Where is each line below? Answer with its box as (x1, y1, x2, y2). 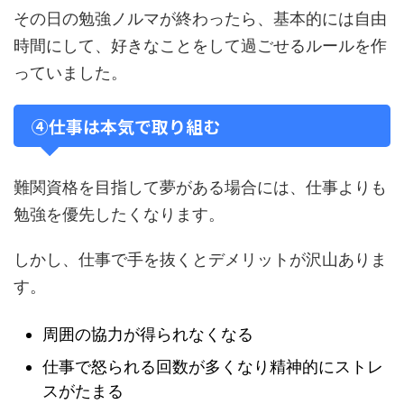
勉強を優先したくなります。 (14, 204, 225, 224)
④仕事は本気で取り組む (32, 113, 220, 138)
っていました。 (14, 62, 127, 82)
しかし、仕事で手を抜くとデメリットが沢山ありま (14, 249, 387, 269)
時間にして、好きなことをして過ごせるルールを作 (14, 35, 387, 55)
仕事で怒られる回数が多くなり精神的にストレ (42, 357, 383, 377)
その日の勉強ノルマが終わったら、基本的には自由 (14, 8, 387, 28)
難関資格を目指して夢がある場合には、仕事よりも (14, 177, 387, 197)
